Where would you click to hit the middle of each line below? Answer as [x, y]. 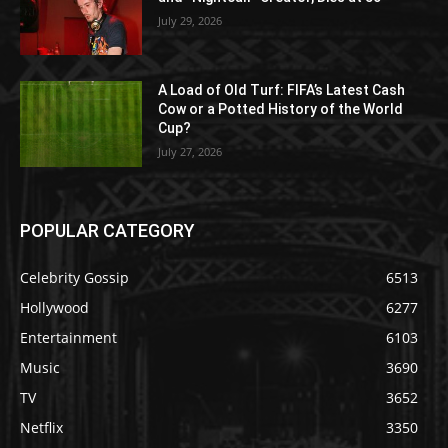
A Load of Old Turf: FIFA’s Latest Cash [282, 90]
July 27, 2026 [190, 152]
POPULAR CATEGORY [107, 230]
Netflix [41, 427]
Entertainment [68, 337]
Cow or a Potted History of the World [281, 109]
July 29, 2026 [190, 21]
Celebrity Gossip [74, 277]
